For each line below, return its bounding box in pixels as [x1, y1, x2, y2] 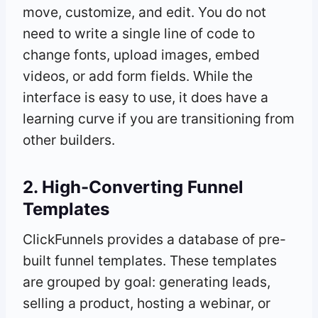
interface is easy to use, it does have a [23, 88, 268, 106]
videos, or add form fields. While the [23, 67, 253, 84]
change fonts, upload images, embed [23, 45, 260, 63]
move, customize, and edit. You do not [23, 3, 266, 21]
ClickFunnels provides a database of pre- [23, 230, 286, 248]
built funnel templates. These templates [23, 251, 277, 269]
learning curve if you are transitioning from [23, 109, 295, 127]
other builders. [23, 131, 115, 148]
